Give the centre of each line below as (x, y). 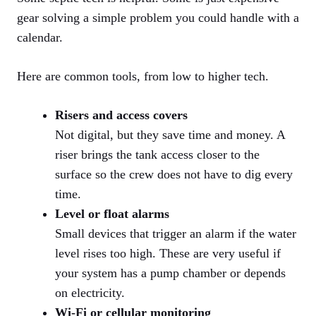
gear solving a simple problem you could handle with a (158, 18)
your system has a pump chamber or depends (170, 273)
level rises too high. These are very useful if (168, 254)
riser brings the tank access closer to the (157, 155)
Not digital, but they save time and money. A (170, 135)
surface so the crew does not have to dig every (174, 175)
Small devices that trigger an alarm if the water (176, 234)
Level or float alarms (112, 214)
